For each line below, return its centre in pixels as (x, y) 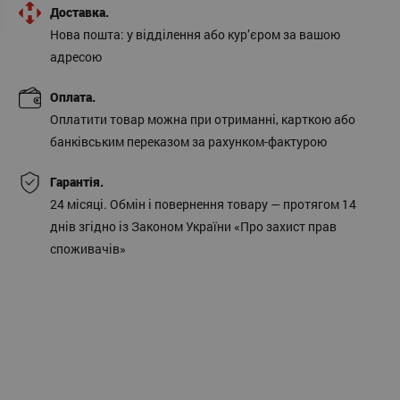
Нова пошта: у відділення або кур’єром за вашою (195, 35)
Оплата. (73, 97)
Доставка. (79, 12)
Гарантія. (77, 182)
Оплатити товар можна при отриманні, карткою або (203, 120)
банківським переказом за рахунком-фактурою (188, 142)
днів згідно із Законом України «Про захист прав (193, 227)
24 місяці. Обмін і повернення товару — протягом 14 (203, 204)
